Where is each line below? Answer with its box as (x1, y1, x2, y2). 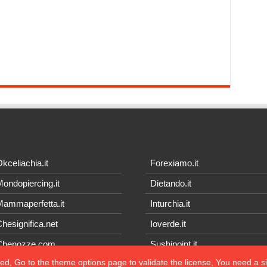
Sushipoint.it (150, 239, 197, 250)
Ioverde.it (150, 219, 186, 229)
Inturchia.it (150, 198, 190, 209)
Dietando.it (150, 178, 191, 189)
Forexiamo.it (150, 158, 198, 169)
